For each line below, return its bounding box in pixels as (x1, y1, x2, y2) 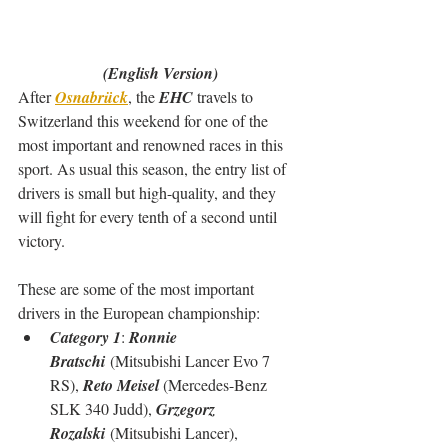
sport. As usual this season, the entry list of (18, 158, 290, 180)
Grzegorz (156, 398, 219, 421)
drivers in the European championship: (18, 302, 260, 324)
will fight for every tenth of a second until (18, 206, 281, 228)
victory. (18, 230, 65, 252)
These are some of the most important (18, 278, 258, 300)
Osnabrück (55, 86, 128, 109)
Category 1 (50, 326, 121, 349)
